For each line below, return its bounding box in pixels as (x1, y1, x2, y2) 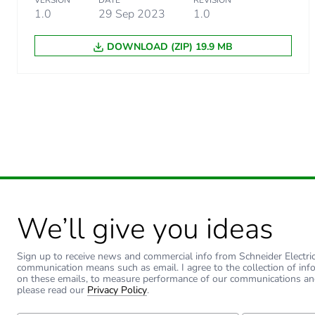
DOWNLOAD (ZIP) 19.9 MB (107, 40, 233, 54)
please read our (17, 283, 87, 297)
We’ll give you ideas (17, 210, 274, 249)
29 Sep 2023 (98, 6, 165, 22)
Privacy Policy (87, 283, 147, 297)
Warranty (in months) (172, 41, 283, 57)
